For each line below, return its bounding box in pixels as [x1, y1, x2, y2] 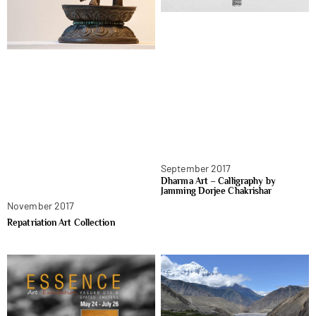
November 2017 [7, 199, 75, 212]
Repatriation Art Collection [7, 217, 115, 228]
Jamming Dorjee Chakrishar [161, 186, 272, 197]
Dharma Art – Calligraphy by [161, 176, 276, 187]
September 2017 [161, 162, 231, 175]
